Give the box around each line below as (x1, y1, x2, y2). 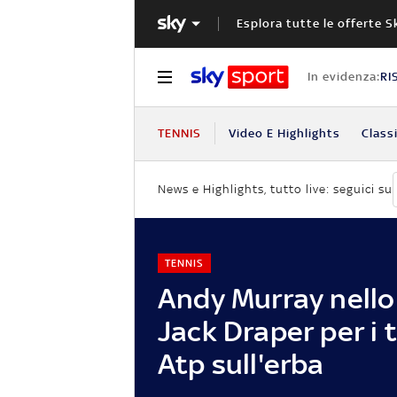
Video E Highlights (228, 126, 340, 140)
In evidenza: (307, 69, 380, 83)
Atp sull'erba (158, 346, 324, 380)
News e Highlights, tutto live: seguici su (158, 183, 393, 197)
